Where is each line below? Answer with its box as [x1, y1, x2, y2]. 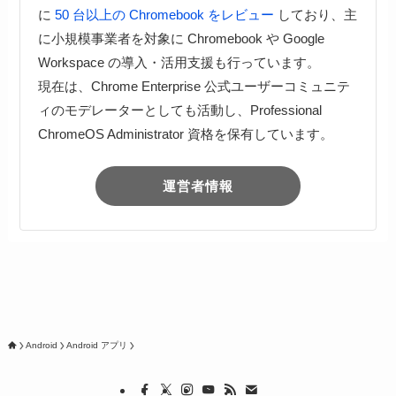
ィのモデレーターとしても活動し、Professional [37, 103, 322, 118]
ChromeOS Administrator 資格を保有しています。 [37, 126, 333, 142]
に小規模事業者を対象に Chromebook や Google [37, 31, 324, 47]
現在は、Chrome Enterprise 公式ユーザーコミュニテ [37, 79, 350, 95]
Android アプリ [65, 340, 127, 351]
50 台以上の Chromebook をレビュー [54, 7, 274, 23]
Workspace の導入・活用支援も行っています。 [37, 55, 320, 71]
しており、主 [273, 7, 357, 23]
